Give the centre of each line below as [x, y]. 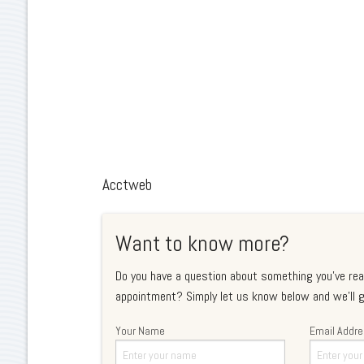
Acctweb [128, 184]
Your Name [141, 331]
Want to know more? [203, 244]
